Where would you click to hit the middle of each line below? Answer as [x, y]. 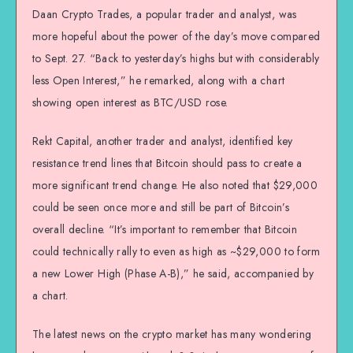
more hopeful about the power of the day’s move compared [176, 37]
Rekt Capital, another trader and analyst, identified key [163, 141]
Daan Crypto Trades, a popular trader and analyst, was [165, 15]
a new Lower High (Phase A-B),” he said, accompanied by [173, 273]
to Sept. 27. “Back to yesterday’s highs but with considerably [176, 59]
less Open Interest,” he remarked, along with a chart [159, 81]
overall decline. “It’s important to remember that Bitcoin [165, 229]
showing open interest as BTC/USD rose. [130, 103]
